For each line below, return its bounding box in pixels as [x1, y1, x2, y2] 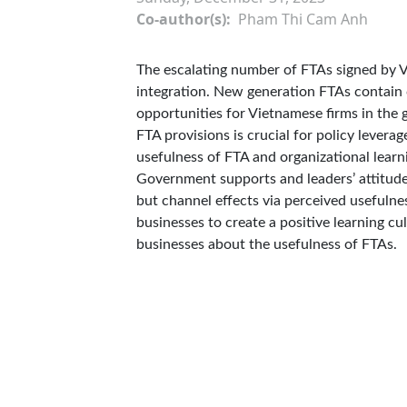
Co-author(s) [136, 9, 226, 29]
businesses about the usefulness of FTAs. [136, 237, 397, 252]
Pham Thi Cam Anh [238, 9, 368, 29]
